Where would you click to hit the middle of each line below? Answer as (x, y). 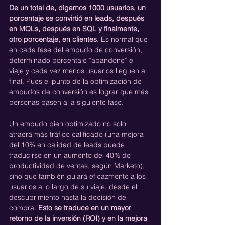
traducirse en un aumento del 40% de (71, 155)
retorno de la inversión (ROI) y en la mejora (79, 218)
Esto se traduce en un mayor (86, 208)
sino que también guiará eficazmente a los (78, 176)
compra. (24, 208)
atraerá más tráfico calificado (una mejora (77, 134)
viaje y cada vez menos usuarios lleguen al (79, 71)
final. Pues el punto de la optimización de (76, 81)
